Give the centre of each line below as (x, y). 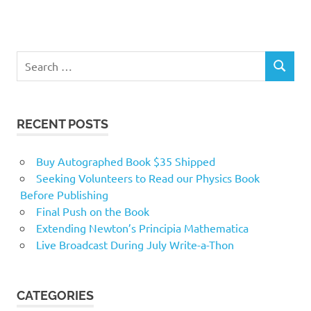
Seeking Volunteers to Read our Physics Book (148, 177)
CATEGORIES (55, 295)
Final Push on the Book (92, 211)
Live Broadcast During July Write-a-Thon (135, 244)
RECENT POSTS (62, 124)
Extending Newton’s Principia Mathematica (142, 227)
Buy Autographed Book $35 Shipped (125, 161)
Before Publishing (64, 194)
